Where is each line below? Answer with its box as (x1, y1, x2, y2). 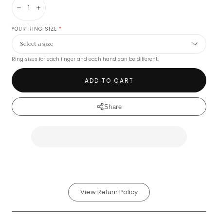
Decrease (18, 7, 56, 17)
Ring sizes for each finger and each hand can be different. (12, 55, 159, 63)
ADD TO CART (84, 76, 134, 85)
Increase (37, 7, 72, 17)
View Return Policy (80, 187, 138, 197)
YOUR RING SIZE (12, 25, 59, 33)
